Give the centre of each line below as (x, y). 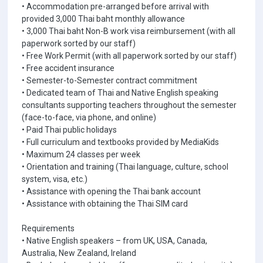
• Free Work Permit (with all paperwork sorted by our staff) (129, 56)
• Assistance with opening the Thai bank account (111, 191)
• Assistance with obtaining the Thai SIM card (105, 204)
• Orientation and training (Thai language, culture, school (125, 167)
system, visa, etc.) (55, 179)
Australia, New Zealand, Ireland (79, 253)
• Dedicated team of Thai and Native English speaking (120, 93)
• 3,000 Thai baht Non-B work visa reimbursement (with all (129, 31)
